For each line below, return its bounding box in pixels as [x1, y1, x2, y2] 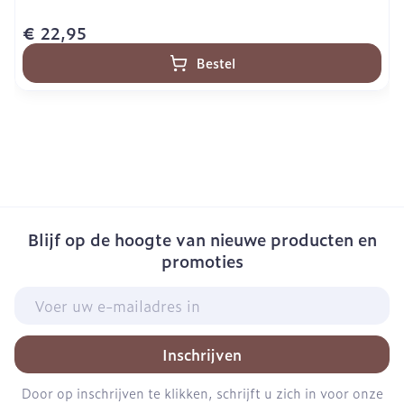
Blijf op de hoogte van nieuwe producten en [27, 227, 377, 252]
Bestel [196, 53, 235, 72]
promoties [161, 249, 243, 273]
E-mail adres [14, 284, 104, 306]
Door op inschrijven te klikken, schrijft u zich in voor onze [21, 383, 383, 402]
